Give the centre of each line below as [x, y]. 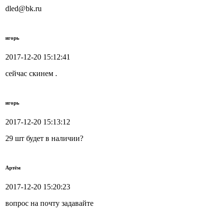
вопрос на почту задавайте [49, 203]
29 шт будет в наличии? [44, 138]
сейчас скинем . [31, 73]
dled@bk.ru [23, 8]
